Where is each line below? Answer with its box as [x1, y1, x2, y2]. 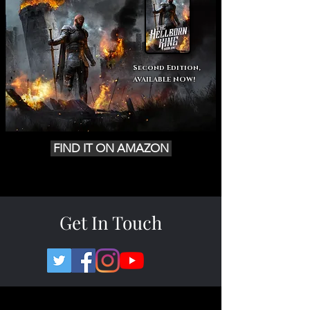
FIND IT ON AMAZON [53, 141, 169, 155]
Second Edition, [133, 63, 201, 73]
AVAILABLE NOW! [133, 75, 195, 84]
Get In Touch [60, 210, 162, 235]
